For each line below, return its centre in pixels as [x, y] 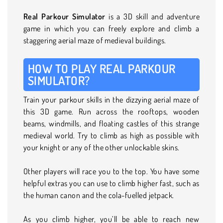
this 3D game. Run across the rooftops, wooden [111, 111]
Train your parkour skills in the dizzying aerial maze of [111, 99]
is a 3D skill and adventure [154, 16]
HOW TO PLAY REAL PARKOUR [102, 68]
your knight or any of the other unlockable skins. [102, 147]
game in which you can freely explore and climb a [111, 28]
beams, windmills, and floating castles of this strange [111, 123]
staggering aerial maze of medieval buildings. [95, 40]
